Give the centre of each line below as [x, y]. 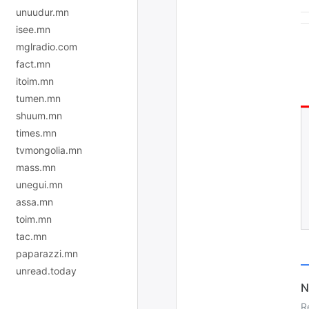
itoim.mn [35, 81]
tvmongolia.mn [49, 150]
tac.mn [31, 236]
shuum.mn [39, 115]
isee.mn [33, 29]
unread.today [46, 270]
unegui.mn [39, 184]
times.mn [36, 132]
